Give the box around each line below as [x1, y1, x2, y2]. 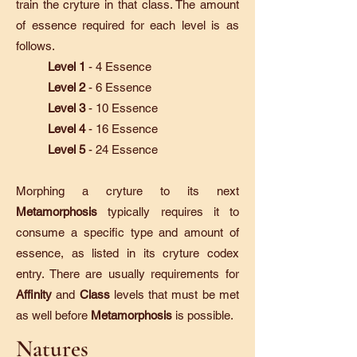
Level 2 [48, 80, 85, 94]
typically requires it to [108, 205, 239, 218]
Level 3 [48, 101, 85, 115]
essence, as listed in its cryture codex [16, 246, 239, 260]
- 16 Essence [85, 122, 158, 135]
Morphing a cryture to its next [16, 184, 239, 198]
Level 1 [48, 60, 85, 73]
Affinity [16, 288, 57, 301]
